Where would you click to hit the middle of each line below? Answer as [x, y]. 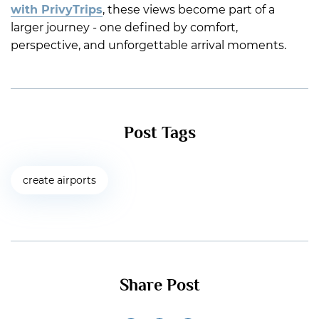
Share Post [159, 285]
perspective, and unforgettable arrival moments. [148, 46]
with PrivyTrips [57, 10]
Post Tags [159, 132]
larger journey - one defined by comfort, [124, 28]
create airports [59, 181]
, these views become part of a [189, 10]
